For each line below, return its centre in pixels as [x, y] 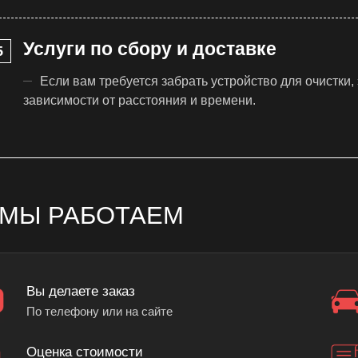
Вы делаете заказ [81, 292]
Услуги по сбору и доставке [150, 48]
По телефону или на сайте [99, 312]
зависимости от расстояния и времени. [139, 100]
